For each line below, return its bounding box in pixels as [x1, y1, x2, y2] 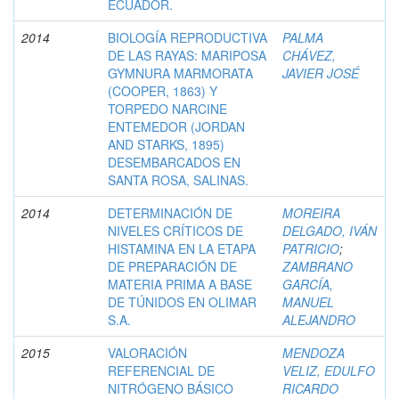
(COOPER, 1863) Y [108, 81, 217, 100]
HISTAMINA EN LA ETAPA [108, 239, 256, 257]
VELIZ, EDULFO [282, 361, 375, 379]
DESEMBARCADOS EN [108, 152, 240, 171]
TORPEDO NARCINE [108, 99, 227, 118]
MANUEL [282, 292, 334, 311]
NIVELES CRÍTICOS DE [108, 221, 243, 240]
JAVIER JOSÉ [282, 63, 359, 82]
